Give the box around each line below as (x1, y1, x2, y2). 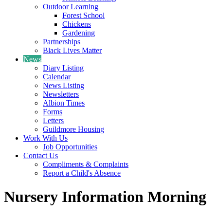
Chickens (62, 19, 91, 28)
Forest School (62, 11, 105, 19)
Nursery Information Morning (4, 188, 206, 206)
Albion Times (43, 98, 85, 107)
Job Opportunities (43, 142, 97, 151)
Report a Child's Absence (43, 168, 121, 177)
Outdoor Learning (43, 2, 98, 11)
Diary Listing (43, 63, 84, 72)
